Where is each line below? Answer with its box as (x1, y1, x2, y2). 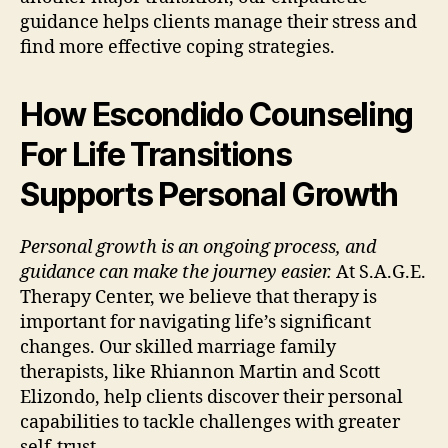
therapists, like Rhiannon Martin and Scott (20, 360, 380, 384)
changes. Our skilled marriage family (20, 335, 336, 359)
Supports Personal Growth (20, 174, 399, 214)
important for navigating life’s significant (20, 310, 371, 334)
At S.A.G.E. (332, 260, 426, 284)
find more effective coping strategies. (20, 35, 335, 59)
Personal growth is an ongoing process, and (20, 235, 376, 259)
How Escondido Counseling (20, 94, 414, 134)
